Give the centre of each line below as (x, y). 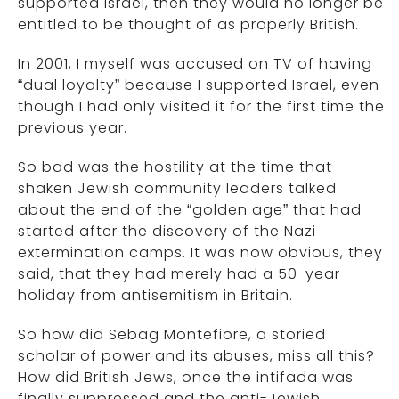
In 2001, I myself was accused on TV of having (195, 64)
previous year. (73, 128)
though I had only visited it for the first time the (201, 106)
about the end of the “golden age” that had (190, 210)
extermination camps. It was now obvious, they (200, 252)
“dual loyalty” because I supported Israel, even (199, 85)
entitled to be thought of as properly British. (188, 24)
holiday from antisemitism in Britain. (155, 295)
